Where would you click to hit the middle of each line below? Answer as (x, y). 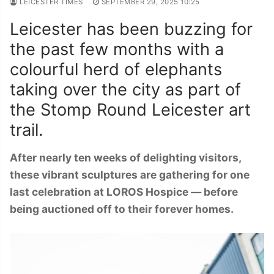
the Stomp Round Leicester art (130, 110)
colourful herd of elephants (116, 70)
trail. (26, 130)
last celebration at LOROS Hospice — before (124, 192)
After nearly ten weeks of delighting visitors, (125, 158)
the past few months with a (117, 50)
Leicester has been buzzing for (131, 29)
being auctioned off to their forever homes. (122, 209)
